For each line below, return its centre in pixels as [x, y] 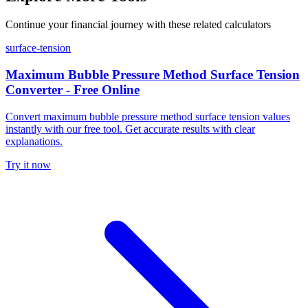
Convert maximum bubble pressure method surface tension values [148, 116]
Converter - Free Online [73, 90]
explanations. [34, 141]
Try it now [28, 164]
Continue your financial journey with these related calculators [138, 25]
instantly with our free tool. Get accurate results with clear [130, 129]
